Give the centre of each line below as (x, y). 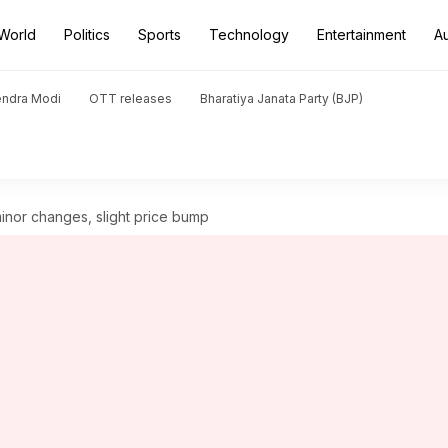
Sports (159, 34)
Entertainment (361, 34)
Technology (249, 34)
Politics (87, 34)
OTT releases (130, 98)
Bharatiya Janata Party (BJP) (281, 98)
